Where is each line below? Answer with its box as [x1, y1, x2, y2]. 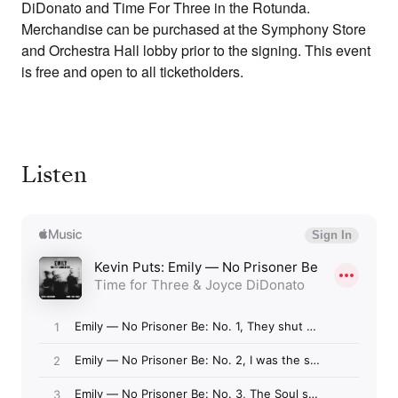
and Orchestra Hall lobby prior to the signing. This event [21, 40, 370, 61]
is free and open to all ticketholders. [21, 61, 243, 83]
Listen [21, 159, 87, 191]
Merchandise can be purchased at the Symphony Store [21, 19, 366, 40]
